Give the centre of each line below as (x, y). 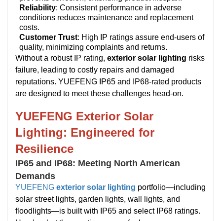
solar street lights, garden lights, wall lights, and (98, 199)
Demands (35, 176)
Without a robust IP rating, (61, 58)
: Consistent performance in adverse (119, 8)
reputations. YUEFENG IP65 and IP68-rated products (108, 82)
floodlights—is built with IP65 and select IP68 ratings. (108, 211)
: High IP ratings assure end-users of (141, 37)
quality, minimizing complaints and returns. (93, 47)
